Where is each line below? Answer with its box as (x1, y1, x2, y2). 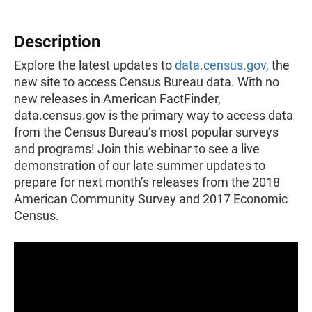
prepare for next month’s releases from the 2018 (14, 175, 280, 189)
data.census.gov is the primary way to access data (14, 108, 293, 123)
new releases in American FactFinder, (14, 91, 221, 106)
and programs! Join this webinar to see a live (14, 141, 260, 156)
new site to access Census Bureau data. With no (14, 75, 279, 89)
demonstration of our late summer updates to (14, 158, 265, 173)
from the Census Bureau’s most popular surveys (14, 125, 279, 139)
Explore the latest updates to (14, 58, 175, 72)
